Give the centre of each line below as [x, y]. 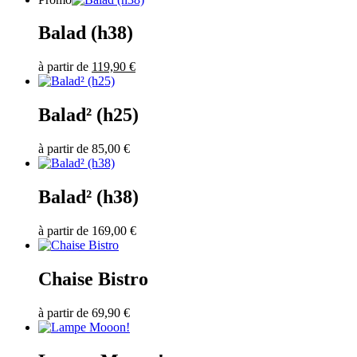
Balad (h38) [86, 33]
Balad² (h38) [88, 197]
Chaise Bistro [93, 279]
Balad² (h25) [88, 115]
